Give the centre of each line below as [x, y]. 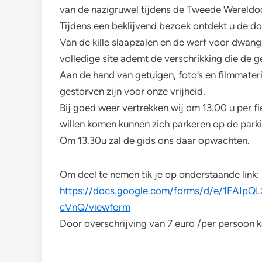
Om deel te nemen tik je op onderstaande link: [159, 174]
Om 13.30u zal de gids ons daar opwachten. [155, 140]
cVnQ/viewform [95, 207]
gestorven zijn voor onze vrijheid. [132, 91]
